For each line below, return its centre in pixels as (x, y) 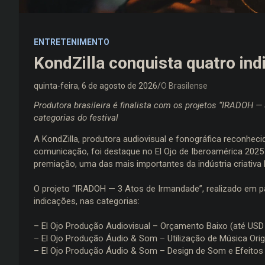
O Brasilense (184, 85)
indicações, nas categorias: (87, 201)
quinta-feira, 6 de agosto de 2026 (96, 85)
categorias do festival (76, 117)
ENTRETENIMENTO (72, 42)
